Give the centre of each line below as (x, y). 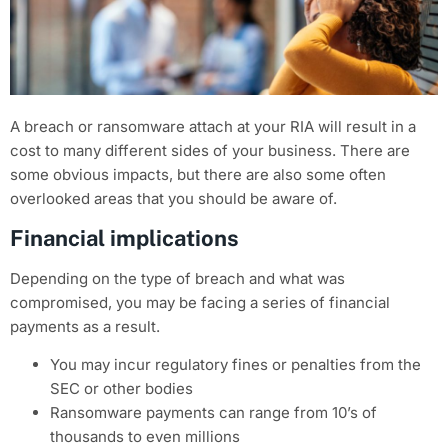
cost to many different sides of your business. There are (210, 150)
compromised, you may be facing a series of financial (200, 303)
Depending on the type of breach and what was (177, 279)
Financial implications (124, 238)
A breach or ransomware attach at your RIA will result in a (213, 126)
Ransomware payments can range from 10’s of (213, 413)
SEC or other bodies (121, 389)
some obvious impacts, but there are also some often (198, 174)
